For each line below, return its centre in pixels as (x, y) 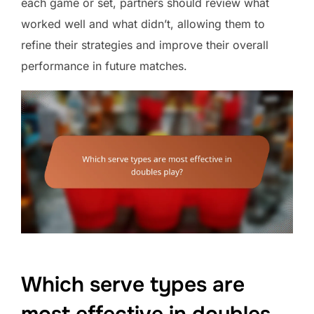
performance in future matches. (104, 66)
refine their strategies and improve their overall (145, 45)
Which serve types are (133, 285)
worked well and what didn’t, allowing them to (143, 23)
